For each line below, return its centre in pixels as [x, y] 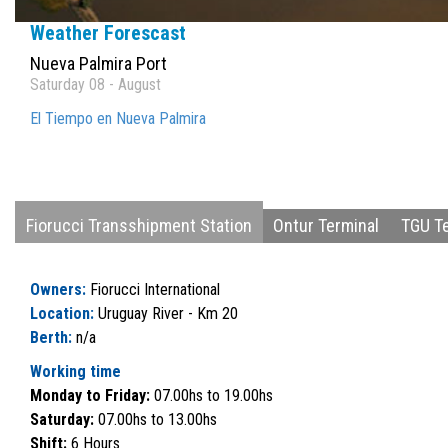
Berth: [53, 338]
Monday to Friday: [92, 396]
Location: [64, 314]
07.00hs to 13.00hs [157, 420]
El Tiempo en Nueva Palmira [118, 118]
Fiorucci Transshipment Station [138, 225]
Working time [75, 372]
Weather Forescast [108, 32]
